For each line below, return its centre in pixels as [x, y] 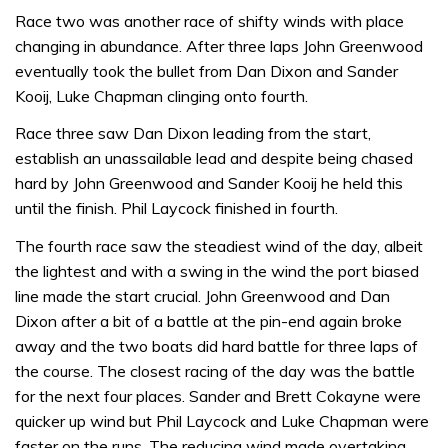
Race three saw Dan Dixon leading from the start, [193, 133]
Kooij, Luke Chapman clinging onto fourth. [161, 95]
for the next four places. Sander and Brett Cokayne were [218, 395]
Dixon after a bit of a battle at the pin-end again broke [208, 320]
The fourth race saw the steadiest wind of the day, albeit [219, 245]
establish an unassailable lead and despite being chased [214, 158]
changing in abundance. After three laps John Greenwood [219, 45]
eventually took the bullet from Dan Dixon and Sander [206, 70]
